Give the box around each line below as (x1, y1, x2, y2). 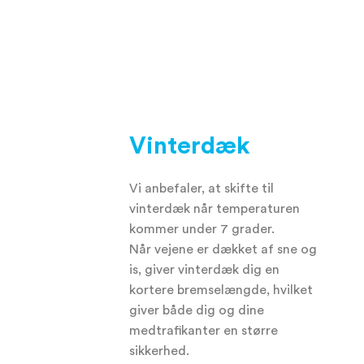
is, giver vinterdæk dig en (129, 263, 280, 276)
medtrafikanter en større (129, 324, 279, 337)
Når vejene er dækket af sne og (129, 243, 318, 256)
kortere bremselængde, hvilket (129, 284, 314, 297)
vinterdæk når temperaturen (129, 202, 301, 215)
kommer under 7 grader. (129, 223, 275, 236)
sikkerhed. (129, 344, 190, 357)
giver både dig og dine (129, 304, 265, 317)
